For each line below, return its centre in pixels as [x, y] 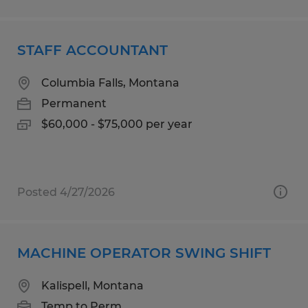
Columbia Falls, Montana [110, 82]
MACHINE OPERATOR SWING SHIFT [144, 253]
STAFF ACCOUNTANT [92, 50]
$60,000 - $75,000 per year [117, 124]
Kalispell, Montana [92, 285]
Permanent [74, 103]
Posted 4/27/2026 [66, 192]
